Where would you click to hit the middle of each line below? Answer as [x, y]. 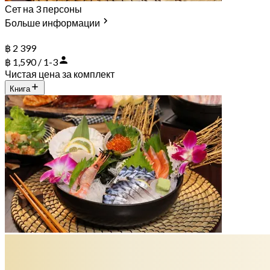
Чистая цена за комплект [60, 74]
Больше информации [52, 22]
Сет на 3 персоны [43, 8]
